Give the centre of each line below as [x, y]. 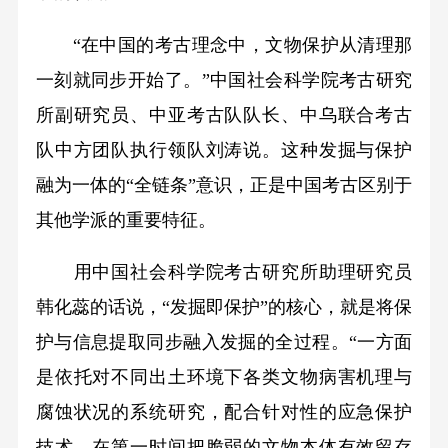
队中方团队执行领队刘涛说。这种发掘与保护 [224, 149]
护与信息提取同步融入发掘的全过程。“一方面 [224, 342]
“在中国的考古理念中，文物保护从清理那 [224, 44]
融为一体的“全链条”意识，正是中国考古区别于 [224, 184]
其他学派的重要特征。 [125, 219]
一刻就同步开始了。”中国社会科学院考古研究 [224, 79]
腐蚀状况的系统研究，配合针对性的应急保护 [224, 412]
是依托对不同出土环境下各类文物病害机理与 [224, 377]
